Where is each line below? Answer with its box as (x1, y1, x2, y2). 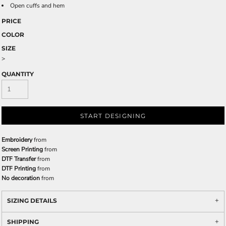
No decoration (2, 174, 40, 182)
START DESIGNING (80, 112, 146, 120)
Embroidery (2, 136, 32, 144)
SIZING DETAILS (7, 197, 57, 204)
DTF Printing (2, 164, 36, 173)
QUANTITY (2, 70, 34, 78)
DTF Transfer (2, 155, 36, 163)
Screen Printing (2, 145, 43, 153)
